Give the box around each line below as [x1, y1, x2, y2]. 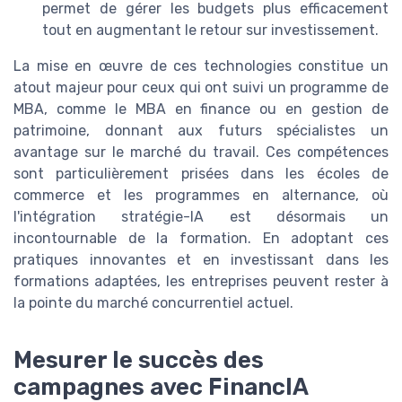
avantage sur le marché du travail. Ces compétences [13, 144, 389, 162]
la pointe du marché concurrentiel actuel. [13, 294, 293, 312]
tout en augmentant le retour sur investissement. [42, 22, 379, 39]
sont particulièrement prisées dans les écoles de [13, 165, 389, 183]
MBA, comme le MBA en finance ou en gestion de [13, 100, 389, 118]
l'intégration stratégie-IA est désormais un [13, 208, 389, 226]
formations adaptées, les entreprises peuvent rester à [13, 273, 389, 291]
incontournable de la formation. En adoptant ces [13, 230, 389, 248]
